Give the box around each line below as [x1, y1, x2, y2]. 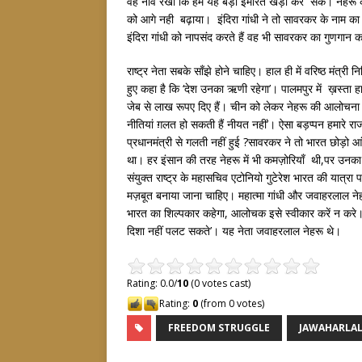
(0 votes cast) [188, 276, 250, 290]
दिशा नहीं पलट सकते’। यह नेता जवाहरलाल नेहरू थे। [127, 223, 341, 238]
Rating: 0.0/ [127, 276, 177, 290]
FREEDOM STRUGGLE [168, 321, 270, 335]
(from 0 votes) [198, 297, 264, 310]
